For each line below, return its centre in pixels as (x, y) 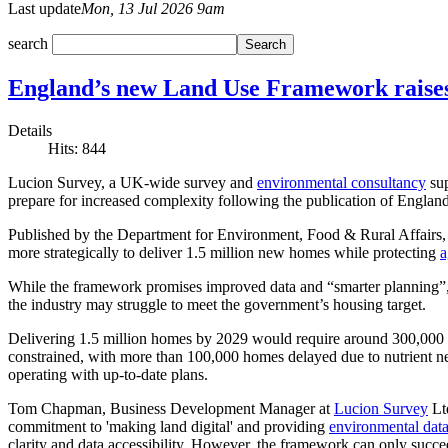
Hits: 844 (77, 148)
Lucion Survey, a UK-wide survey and (132, 182)
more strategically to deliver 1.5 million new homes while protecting (224, 252)
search (30, 43)
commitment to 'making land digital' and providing (168, 426)
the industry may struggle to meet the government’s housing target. (217, 304)
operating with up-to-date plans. (108, 374)
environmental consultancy (341, 182)
